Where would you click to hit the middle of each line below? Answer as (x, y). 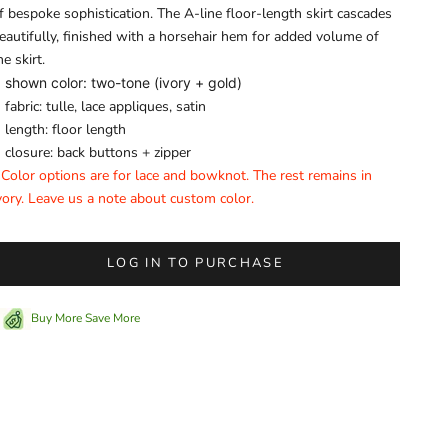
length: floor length (66, 129)
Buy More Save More (86, 318)
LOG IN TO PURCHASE (196, 263)
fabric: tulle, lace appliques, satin (106, 106)
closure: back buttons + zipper (98, 152)
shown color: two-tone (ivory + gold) (124, 82)
